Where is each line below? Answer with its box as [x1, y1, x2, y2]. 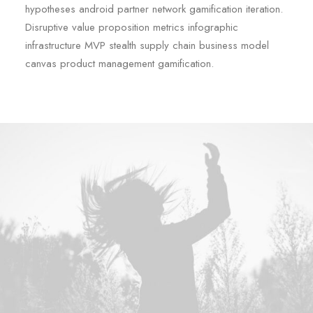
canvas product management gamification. [25, 56, 214, 71]
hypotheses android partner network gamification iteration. [25, 1, 283, 17]
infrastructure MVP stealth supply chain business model [25, 38, 269, 53]
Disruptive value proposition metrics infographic [25, 20, 238, 35]
